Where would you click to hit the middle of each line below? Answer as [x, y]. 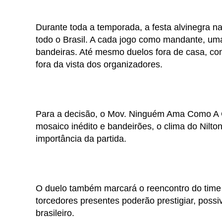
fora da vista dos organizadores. [99, 65]
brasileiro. [55, 213]
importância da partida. [81, 139]
